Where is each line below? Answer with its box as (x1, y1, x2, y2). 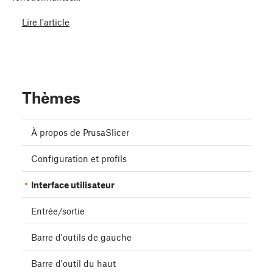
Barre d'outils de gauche (31, 231, 132, 243)
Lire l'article (22, 16, 69, 28)
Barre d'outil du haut (31, 257, 116, 269)
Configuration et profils (31, 152, 127, 164)
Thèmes (22, 88, 80, 107)
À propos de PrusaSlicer (31, 126, 129, 138)
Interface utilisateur (31, 179, 115, 190)
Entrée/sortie (31, 205, 85, 216)
